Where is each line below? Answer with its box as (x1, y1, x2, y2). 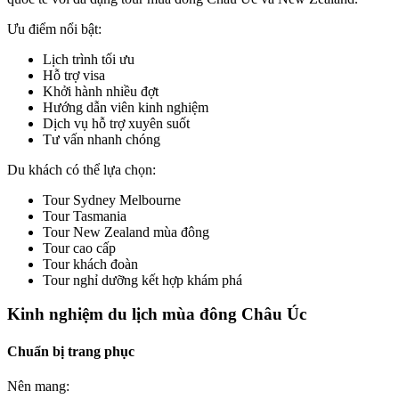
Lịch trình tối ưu (43, 51, 134, 67)
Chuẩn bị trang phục (7, 343, 134, 359)
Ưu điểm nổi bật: (7, 20, 102, 37)
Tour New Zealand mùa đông (43, 224, 209, 240)
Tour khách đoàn (43, 256, 138, 272)
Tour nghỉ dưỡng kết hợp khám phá (43, 272, 242, 288)
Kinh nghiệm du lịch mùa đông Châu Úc (7, 305, 306, 324)
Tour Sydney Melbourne (43, 191, 181, 208)
